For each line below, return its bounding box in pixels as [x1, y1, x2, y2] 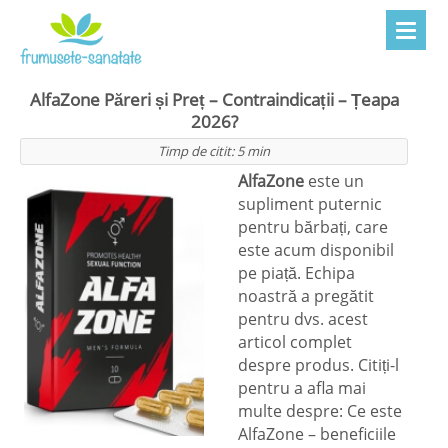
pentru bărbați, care [238, 215, 388, 238]
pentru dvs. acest [238, 307, 368, 330]
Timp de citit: [158, 141, 237, 160]
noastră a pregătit [238, 284, 374, 307]
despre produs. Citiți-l [238, 353, 399, 376]
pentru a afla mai [238, 376, 366, 399]
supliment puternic [238, 192, 382, 215]
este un [304, 169, 364, 192]
